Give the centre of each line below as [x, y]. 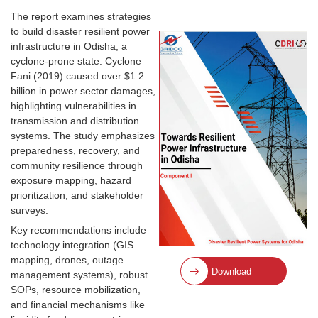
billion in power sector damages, [83, 91]
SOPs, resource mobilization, [76, 290]
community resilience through [77, 166]
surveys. [32, 210]
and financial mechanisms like [78, 305]
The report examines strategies [81, 17]
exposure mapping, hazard [71, 181]
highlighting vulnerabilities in [73, 106]
